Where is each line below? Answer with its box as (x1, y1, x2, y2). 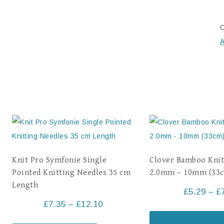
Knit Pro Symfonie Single (12, 155, 106, 165)
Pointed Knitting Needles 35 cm (12, 167, 130, 178)
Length (12, 180, 38, 190)
